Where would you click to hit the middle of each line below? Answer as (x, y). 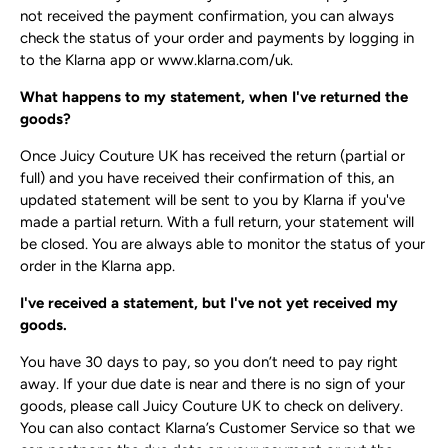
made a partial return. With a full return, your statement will (217, 222)
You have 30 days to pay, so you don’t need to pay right (209, 362)
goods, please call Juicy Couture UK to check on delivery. (211, 406)
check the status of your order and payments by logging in (217, 38)
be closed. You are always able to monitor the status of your (222, 244)
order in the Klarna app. (97, 266)
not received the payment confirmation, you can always (207, 16)
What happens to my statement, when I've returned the (214, 97)
